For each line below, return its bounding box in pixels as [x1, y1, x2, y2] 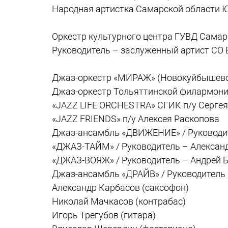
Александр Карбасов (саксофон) [52, 182, 189, 193]
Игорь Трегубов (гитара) [52, 210, 156, 220]
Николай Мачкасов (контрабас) [52, 196, 186, 207]
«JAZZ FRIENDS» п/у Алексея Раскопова [52, 113, 219, 124]
